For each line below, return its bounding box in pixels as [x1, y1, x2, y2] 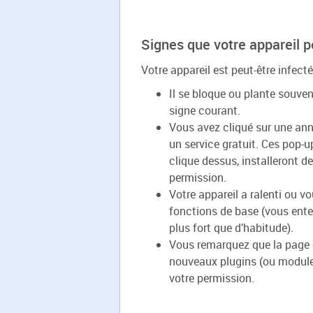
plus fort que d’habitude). [169, 220, 293, 235]
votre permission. [169, 270, 254, 286]
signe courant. [169, 103, 240, 118]
